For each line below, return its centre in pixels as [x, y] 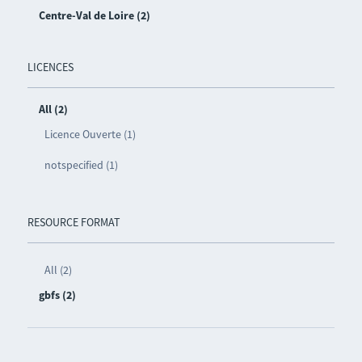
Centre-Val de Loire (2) [94, 15]
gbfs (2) [57, 295]
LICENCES [50, 67]
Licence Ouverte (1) [90, 134]
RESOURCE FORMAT [74, 222]
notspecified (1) [81, 164]
